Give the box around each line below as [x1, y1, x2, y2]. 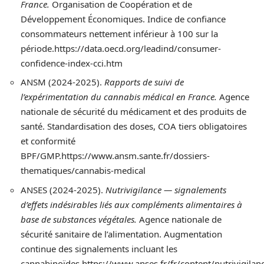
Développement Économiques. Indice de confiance [21, 12, 226, 25]
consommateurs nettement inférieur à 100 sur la [21, 27, 218, 39]
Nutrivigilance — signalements [105, 183, 226, 196]
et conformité [21, 135, 75, 147]
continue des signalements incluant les [21, 242, 177, 255]
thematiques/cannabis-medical [21, 164, 146, 177]
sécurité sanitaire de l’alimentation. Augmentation [21, 227, 222, 240]
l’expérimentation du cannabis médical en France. [21, 91, 217, 103]
